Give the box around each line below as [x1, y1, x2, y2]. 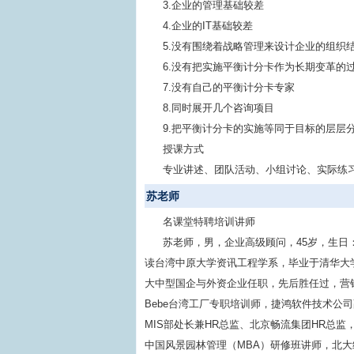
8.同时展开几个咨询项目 [163, 102, 275, 114]
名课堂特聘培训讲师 [163, 216, 256, 228]
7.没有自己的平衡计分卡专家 [163, 81, 296, 93]
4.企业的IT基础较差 [163, 20, 254, 32]
